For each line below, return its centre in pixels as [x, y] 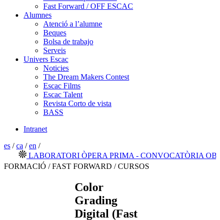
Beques [55, 33]
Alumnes [38, 15]
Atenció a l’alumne [73, 24]
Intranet [35, 129]
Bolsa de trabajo [68, 41]
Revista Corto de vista [77, 103]
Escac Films [62, 86]
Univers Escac [46, 59]
